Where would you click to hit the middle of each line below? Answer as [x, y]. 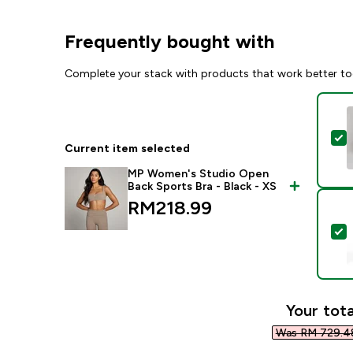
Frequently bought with [170, 41]
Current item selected [128, 148]
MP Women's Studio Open [199, 173]
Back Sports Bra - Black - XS [203, 186]
